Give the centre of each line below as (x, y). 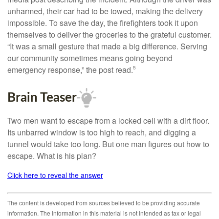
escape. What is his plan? (52, 156)
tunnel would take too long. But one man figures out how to (108, 144)
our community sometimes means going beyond (90, 58)
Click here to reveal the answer (55, 175)
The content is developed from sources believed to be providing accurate (104, 203)
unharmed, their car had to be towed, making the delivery (105, 11)
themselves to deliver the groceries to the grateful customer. (109, 35)
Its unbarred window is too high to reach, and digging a (102, 132)
